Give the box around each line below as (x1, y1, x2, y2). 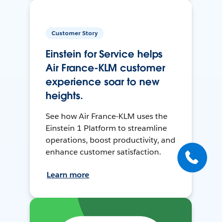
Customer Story (52, 29, 98, 38)
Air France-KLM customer (46, 61, 165, 75)
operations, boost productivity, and (46, 135, 175, 146)
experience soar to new (46, 75, 160, 89)
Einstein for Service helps (46, 48, 163, 61)
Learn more (47, 169, 90, 180)
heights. (46, 89, 83, 103)
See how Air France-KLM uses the (46, 111, 167, 122)
